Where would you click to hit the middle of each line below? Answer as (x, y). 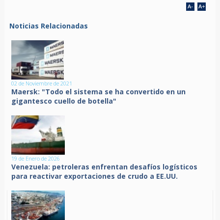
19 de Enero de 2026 (36, 159)
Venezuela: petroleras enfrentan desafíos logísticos (105, 167)
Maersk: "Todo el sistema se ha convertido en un (99, 92)
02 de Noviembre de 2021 (42, 83)
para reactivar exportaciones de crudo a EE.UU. (95, 176)
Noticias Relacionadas (48, 26)
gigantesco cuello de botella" (64, 101)
